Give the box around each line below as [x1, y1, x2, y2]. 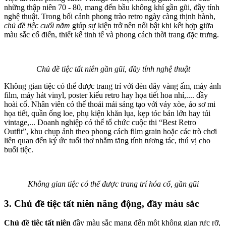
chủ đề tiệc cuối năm [4, 21, 70, 30]
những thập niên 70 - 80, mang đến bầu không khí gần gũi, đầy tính [4, 3, 219, 12]
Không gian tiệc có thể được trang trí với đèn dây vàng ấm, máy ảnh [4, 81, 221, 90]
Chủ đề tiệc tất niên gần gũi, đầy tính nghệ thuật [36, 64, 190, 73]
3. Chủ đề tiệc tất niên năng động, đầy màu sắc [4, 198, 199, 209]
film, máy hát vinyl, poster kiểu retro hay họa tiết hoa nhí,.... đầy [4, 90, 208, 99]
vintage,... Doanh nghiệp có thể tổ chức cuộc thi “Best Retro [4, 118, 196, 127]
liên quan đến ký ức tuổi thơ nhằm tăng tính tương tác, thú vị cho [4, 136, 210, 145]
